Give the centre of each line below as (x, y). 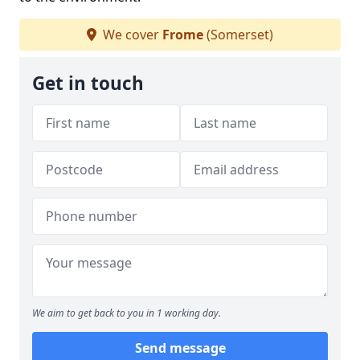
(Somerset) (238, 35)
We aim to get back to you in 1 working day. (127, 313)
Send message (180, 348)
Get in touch (88, 83)
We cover (131, 35)
